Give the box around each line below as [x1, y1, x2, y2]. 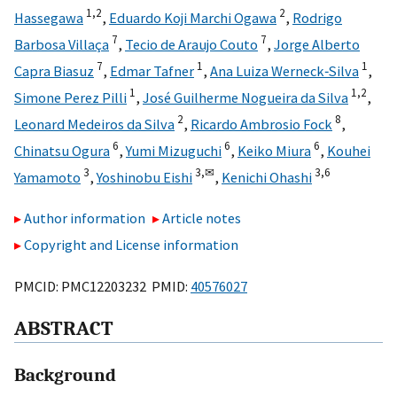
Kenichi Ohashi [222, 167, 312, 186]
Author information [24, 209, 145, 228]
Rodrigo [292, 8, 342, 27]
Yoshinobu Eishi [97, 167, 192, 186]
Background [14, 363, 116, 385]
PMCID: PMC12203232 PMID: [14, 276, 191, 295]
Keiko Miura [237, 141, 311, 160]
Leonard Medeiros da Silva [14, 114, 175, 133]
